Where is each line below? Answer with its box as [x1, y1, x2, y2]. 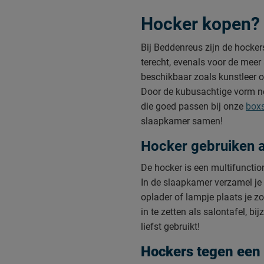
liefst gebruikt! [141, 221, 200, 233]
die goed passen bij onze [141, 101, 246, 113]
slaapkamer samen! [141, 115, 223, 127]
